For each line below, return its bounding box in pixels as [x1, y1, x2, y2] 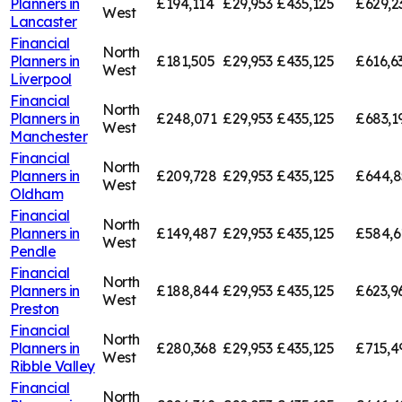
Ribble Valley [10, 356, 95, 375]
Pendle [10, 241, 57, 260]
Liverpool [10, 69, 72, 88]
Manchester [10, 127, 88, 145]
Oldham [10, 184, 64, 203]
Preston [10, 299, 59, 318]
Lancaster [10, 12, 77, 31]
